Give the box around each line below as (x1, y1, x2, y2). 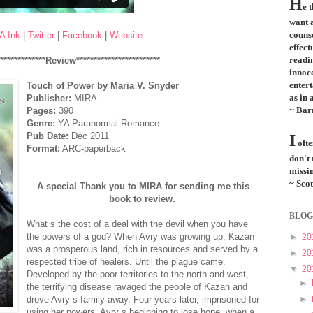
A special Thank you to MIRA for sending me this (37, 180, 250, 191)
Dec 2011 (68, 130, 110, 141)
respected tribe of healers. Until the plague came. (27, 256, 226, 267)
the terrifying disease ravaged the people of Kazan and (27, 281, 248, 292)
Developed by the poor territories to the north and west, (27, 268, 249, 279)
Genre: (27, 117, 59, 129)
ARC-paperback (60, 143, 126, 154)
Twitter (27, 29, 54, 41)
